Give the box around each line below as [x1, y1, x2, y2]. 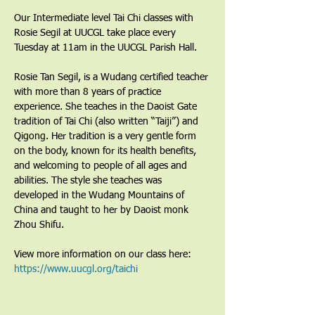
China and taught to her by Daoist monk [14, 205, 191, 215]
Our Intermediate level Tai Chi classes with [14, 13, 196, 23]
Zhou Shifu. [14, 220, 64, 230]
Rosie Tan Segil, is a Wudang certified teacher [14, 72, 211, 82]
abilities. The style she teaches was [14, 176, 165, 186]
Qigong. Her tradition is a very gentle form [14, 131, 199, 141]
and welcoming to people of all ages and [14, 161, 190, 171]
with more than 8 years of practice [14, 87, 164, 97]
